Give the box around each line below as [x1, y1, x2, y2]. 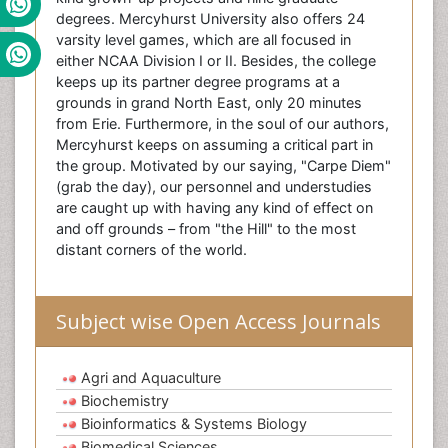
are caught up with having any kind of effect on [56, 199, 373, 217]
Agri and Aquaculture [81, 369, 221, 387]
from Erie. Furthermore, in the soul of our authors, [56, 115, 389, 133]
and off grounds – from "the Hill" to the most [56, 220, 356, 238]
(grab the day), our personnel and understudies [56, 178, 372, 196]
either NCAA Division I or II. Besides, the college [56, 52, 376, 70]
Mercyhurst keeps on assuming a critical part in [56, 136, 373, 154]
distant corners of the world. [56, 241, 247, 259]
